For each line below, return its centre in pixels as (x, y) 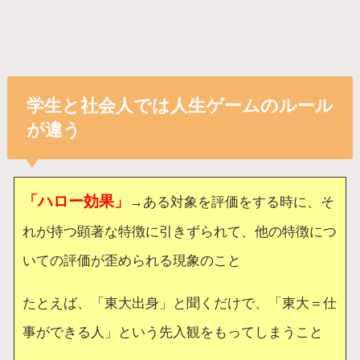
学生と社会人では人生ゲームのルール (180, 105)
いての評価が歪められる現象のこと (132, 260)
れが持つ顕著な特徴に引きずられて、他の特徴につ (180, 231)
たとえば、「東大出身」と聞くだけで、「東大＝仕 (180, 303)
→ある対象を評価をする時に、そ (232, 201)
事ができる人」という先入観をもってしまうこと (173, 332)
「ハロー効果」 (76, 201)
